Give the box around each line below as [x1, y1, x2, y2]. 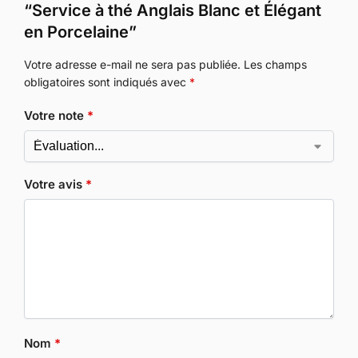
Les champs [244, 57, 307, 71]
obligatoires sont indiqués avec [24, 74, 189, 89]
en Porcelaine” [24, 22, 137, 42]
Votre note [24, 108, 87, 124]
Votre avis [24, 176, 86, 192]
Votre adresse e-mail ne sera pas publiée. [24, 57, 241, 71]
